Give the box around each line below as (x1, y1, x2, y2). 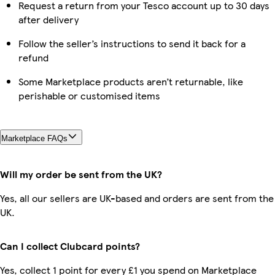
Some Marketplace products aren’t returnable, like (18, 74, 243, 88)
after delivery (18, 12, 79, 26)
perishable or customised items (18, 88, 160, 103)
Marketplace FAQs (1, 133, 68, 143)
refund (18, 50, 48, 64)
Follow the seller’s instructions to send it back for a (18, 36, 246, 50)
